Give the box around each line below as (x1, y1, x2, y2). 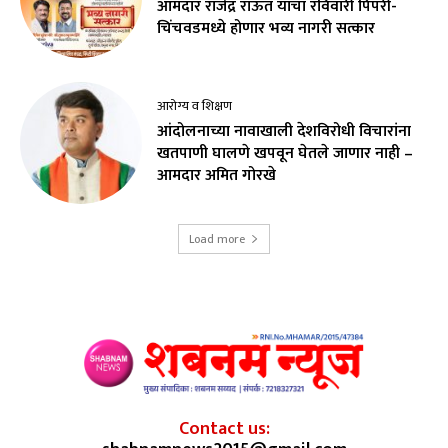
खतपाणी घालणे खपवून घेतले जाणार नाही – (157, 139, 414, 167)
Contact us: (178, 414, 270, 445)
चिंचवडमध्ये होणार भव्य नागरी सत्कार (157, 15, 376, 43)
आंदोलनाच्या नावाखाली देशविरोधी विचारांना (157, 117, 412, 145)
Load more (189, 228, 245, 249)
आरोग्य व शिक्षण (157, 94, 233, 117)
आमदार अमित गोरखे (157, 161, 277, 189)
